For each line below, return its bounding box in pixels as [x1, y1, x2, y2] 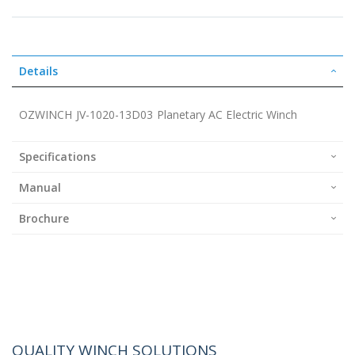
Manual [19, 179, 61, 195]
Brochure [19, 210, 69, 226]
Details [19, 63, 58, 78]
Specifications [19, 148, 96, 164]
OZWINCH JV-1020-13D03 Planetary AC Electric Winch [19, 106, 298, 122]
